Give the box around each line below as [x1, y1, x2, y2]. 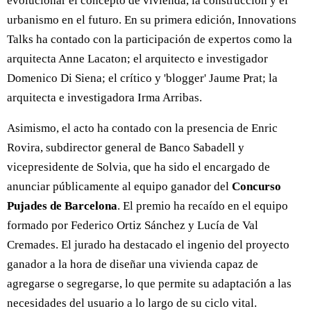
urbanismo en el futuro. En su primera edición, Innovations [7, 13, 296, 27]
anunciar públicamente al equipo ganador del [7, 180, 232, 194]
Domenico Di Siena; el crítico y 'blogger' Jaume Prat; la [7, 72, 278, 85]
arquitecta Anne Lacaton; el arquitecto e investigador [7, 52, 268, 66]
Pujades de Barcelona [7, 199, 117, 213]
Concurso [232, 180, 281, 194]
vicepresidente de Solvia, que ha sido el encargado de [7, 160, 270, 174]
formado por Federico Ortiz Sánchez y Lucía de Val [7, 219, 258, 233]
